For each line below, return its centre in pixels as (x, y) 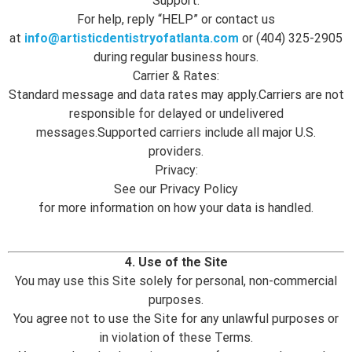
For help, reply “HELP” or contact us (176, 19)
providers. (176, 151)
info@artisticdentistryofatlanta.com (133, 38)
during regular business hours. (176, 57)
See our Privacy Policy (176, 189)
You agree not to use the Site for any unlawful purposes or (176, 318)
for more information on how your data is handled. (176, 207)
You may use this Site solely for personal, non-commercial (176, 280)
